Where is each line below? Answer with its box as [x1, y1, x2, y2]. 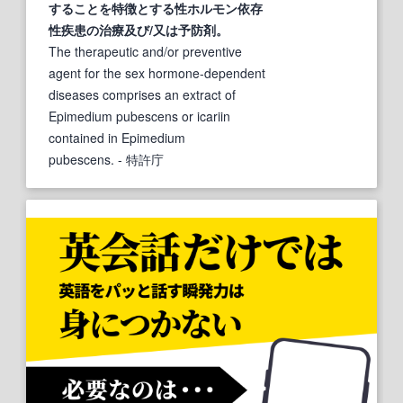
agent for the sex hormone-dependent [49, 63, 265, 82]
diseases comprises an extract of [49, 85, 236, 103]
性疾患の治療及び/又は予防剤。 [49, 20, 228, 39]
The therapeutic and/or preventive [49, 41, 242, 60]
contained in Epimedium [49, 128, 185, 147]
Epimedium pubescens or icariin [49, 106, 230, 125]
